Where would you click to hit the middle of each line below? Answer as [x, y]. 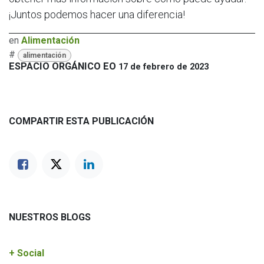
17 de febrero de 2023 [164, 67]
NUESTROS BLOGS [50, 217]
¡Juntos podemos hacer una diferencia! [97, 15]
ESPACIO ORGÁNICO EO [62, 67]
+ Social [27, 253]
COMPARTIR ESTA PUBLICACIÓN [81, 121]
